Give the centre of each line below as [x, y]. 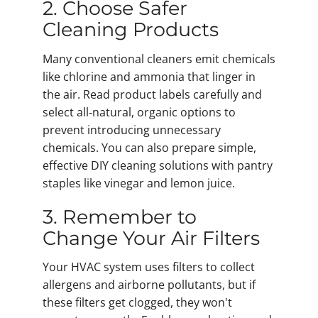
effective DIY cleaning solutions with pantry [158, 165]
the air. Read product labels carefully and [152, 94]
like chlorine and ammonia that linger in [149, 76]
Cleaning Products [131, 30]
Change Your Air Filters [151, 238]
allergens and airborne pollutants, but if [149, 284]
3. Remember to [120, 216]
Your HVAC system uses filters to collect [149, 267]
